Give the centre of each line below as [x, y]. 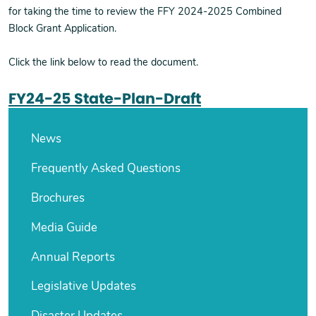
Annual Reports [73, 257]
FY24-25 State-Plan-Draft [105, 98]
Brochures [58, 198]
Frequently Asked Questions [106, 169]
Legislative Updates [84, 287]
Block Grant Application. [62, 29]
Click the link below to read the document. [103, 63]
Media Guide [65, 228]
